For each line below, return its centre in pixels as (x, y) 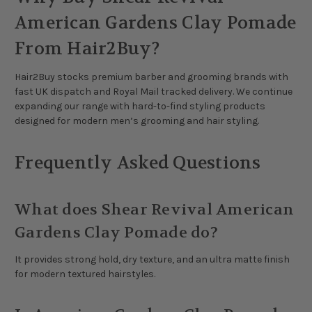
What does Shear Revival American (154, 210)
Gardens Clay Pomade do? (116, 233)
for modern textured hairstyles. (85, 274)
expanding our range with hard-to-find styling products (140, 107)
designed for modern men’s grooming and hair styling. (137, 121)
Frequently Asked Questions (138, 163)
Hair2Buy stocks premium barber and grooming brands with (151, 77)
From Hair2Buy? (87, 49)
